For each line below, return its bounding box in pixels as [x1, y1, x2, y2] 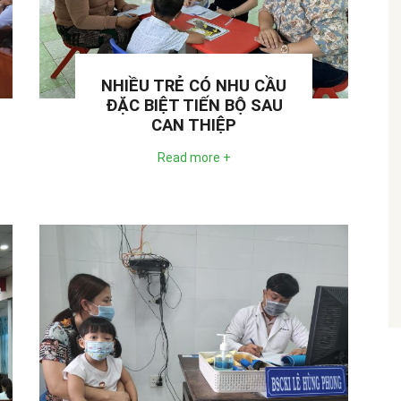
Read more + [157, 149, 231, 165]
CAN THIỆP [151, 115, 236, 135]
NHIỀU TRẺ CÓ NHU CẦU [101, 75, 286, 96]
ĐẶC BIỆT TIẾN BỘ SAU [105, 95, 283, 115]
